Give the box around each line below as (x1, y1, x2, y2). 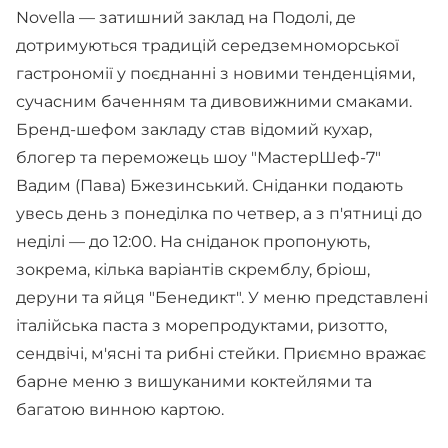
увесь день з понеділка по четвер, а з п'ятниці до (16, 203, 422, 223)
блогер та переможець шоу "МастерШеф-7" (16, 147, 381, 167)
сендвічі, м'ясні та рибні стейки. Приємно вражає (16, 343, 426, 363)
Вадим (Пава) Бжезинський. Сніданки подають (16, 175, 403, 195)
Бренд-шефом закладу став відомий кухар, (16, 119, 372, 139)
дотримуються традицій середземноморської (16, 35, 399, 55)
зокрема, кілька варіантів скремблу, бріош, (16, 259, 370, 279)
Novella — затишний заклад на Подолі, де (16, 7, 356, 27)
